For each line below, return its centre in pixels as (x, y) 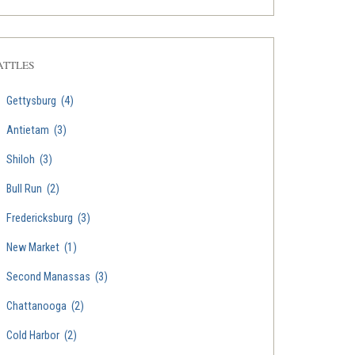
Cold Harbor (33, 336)
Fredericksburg (40, 219)
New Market (33, 248)
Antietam (28, 131)
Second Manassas (48, 277)
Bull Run (24, 189)
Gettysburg (31, 101)
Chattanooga (36, 307)
